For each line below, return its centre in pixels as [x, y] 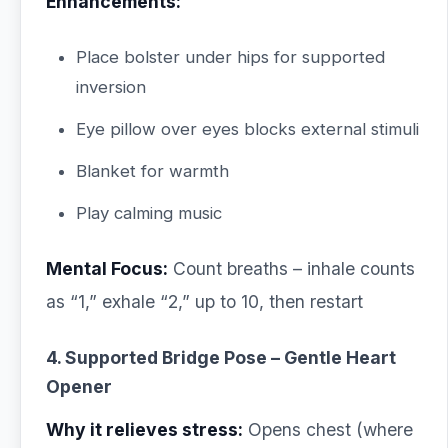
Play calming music [149, 213]
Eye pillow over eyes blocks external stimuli [247, 129]
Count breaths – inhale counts [291, 268]
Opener [79, 386]
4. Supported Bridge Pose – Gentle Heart [221, 357]
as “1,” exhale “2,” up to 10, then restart [204, 301]
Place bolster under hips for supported [230, 57]
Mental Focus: [107, 268]
